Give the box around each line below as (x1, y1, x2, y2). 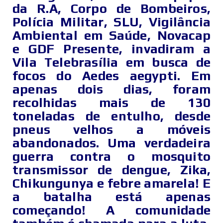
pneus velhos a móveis (12, 122, 211, 137)
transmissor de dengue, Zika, (12, 162, 211, 178)
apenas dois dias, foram (12, 82, 211, 97)
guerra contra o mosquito (12, 149, 211, 164)
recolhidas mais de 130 (12, 95, 211, 111)
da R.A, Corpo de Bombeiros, (12, 1, 211, 16)
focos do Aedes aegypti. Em (12, 68, 211, 84)
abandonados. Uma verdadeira (12, 135, 211, 151)
